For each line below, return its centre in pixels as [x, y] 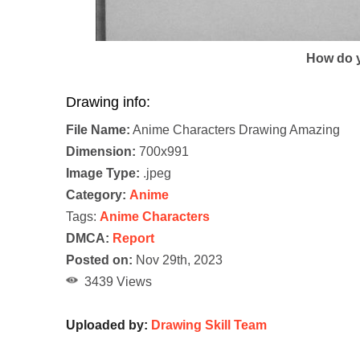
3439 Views [115, 282]
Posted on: [99, 260]
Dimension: [101, 152]
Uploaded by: [108, 325]
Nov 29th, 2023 [178, 260]
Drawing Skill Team [209, 325]
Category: [96, 195]
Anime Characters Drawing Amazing [235, 130]
